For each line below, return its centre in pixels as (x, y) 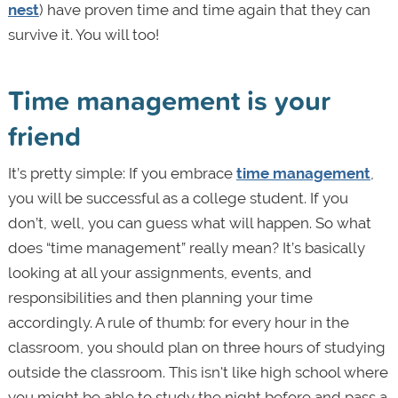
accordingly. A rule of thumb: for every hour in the (178, 323)
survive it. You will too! (83, 35)
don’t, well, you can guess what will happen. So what (189, 223)
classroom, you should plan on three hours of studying (196, 348)
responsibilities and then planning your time (160, 298)
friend (44, 136)
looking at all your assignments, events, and (159, 273)
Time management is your (169, 100)
